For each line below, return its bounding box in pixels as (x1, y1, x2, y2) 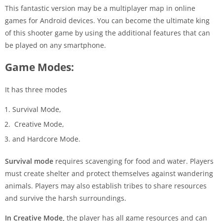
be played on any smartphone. (5, 40, 106, 50)
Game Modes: (5, 60, 74, 74)
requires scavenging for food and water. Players (55, 156, 214, 166)
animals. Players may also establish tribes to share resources (5, 181, 207, 190)
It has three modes (5, 84, 69, 94)
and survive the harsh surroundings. (5, 193, 126, 203)
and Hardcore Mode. (12, 134, 80, 144)
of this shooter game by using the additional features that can (5, 28, 210, 37)
